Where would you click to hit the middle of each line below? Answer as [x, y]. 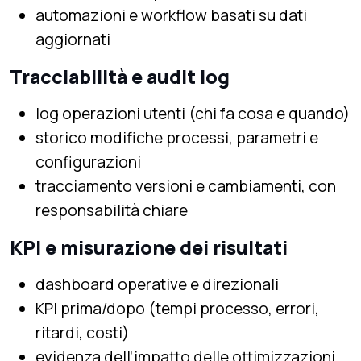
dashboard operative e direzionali [157, 284]
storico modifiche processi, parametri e [177, 137]
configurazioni [88, 162]
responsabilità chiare [112, 210]
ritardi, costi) [82, 332]
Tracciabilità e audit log [120, 76]
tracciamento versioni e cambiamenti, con [186, 186]
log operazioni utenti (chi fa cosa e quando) [193, 113]
